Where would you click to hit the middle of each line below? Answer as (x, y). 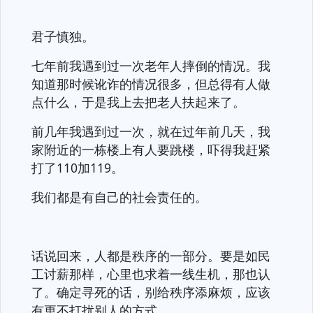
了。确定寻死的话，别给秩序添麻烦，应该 (151, 292)
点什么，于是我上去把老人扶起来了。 (138, 102)
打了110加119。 (78, 168)
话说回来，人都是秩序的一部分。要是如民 (151, 256)
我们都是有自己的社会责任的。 (119, 197)
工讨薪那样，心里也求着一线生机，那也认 (151, 274)
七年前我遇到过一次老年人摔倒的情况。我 (151, 66)
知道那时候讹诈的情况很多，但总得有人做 (151, 84)
